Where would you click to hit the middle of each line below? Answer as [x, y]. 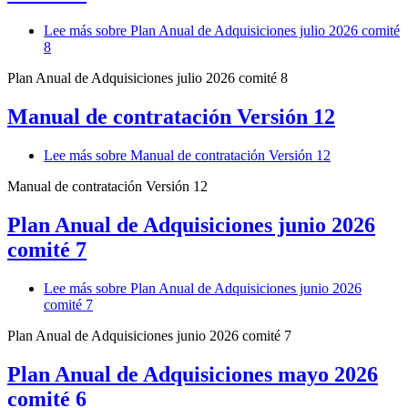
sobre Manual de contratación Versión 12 [211, 156]
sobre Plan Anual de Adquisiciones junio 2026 [227, 289]
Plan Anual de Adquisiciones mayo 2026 [193, 374]
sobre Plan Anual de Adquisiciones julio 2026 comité [246, 31]
